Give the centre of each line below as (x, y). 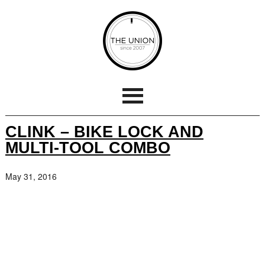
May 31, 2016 (31, 176)
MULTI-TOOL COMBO (88, 148)
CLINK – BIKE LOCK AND (104, 132)
